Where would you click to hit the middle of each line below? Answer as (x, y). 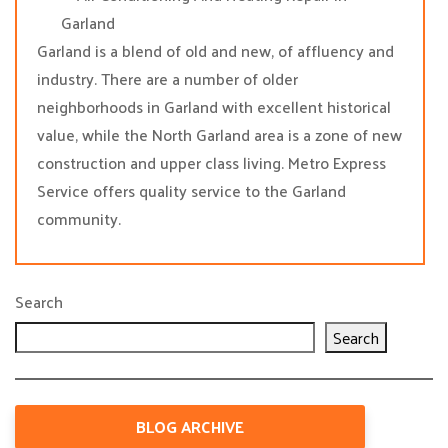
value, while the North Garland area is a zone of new (219, 134)
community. (79, 218)
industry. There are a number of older (167, 78)
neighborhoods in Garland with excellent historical (214, 106)
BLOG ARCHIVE (190, 426)
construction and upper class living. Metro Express (211, 162)
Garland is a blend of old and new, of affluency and (215, 50)
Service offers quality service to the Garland (191, 190)
